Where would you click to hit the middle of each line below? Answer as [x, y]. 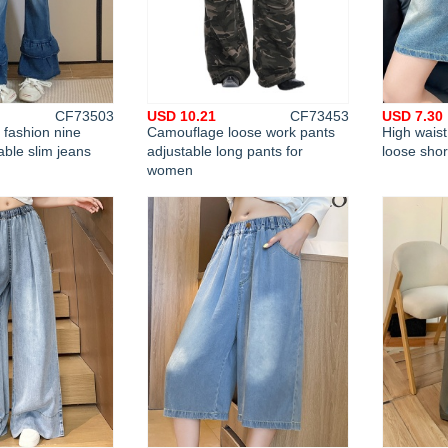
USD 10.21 [181, 116]
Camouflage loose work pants [241, 132]
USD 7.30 [412, 116]
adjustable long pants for [225, 151]
